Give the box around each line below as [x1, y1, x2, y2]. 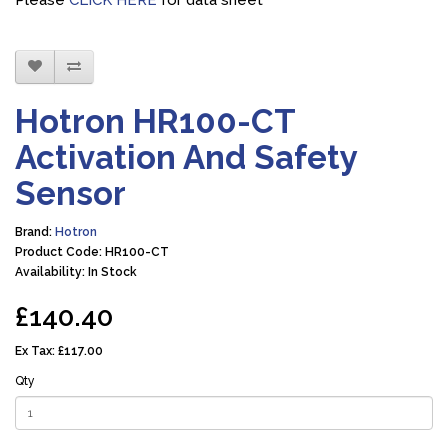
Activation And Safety [15, 138, 357, 177]
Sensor [15, 174, 126, 213]
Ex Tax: [15, 344, 58, 358]
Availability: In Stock [15, 265, 137, 279]
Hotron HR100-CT [15, 102, 295, 141]
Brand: [15, 225, 55, 239]
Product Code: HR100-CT [15, 245, 169, 259]
